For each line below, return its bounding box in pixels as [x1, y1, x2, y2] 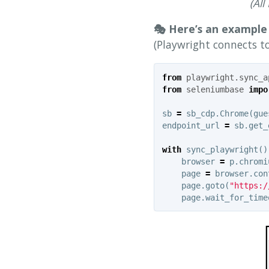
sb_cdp [186, 108, 215, 118]
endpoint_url [162, 120, 220, 130]
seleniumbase [186, 84, 244, 94]
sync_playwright [186, 144, 258, 154]
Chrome [219, 108, 249, 118]
